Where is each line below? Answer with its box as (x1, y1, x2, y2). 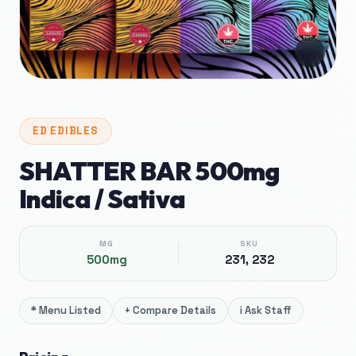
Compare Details (133, 304, 216, 317)
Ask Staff (245, 304, 292, 317)
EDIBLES (50, 124, 99, 137)
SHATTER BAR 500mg (19, 155, 279, 187)
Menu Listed (39, 304, 101, 317)
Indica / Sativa (19, 183, 185, 215)
